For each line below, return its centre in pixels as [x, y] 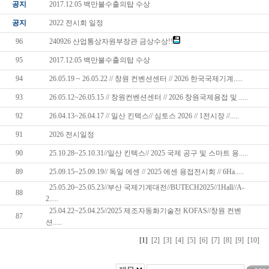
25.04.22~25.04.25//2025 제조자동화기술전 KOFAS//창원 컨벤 [144, 211]
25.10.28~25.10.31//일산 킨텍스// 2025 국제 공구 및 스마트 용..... [147, 153]
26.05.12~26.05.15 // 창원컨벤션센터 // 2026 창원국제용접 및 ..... [147, 97]
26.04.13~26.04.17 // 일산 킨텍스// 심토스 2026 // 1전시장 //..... [142, 116]
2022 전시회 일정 [74, 23]
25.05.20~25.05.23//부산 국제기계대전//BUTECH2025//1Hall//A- [145, 187]
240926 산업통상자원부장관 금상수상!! [109, 41]
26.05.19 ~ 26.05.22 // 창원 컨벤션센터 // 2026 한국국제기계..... [144, 79]
